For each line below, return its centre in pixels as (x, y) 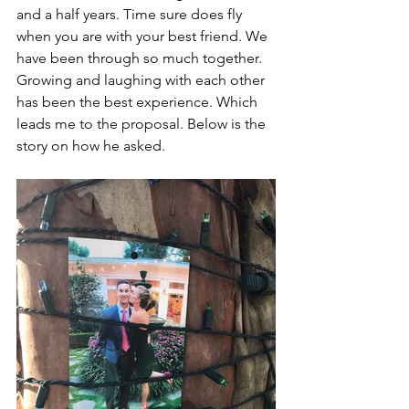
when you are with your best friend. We (144, 37)
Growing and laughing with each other (142, 80)
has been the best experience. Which (139, 102)
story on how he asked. (93, 146)
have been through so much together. (141, 58)
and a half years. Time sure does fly (131, 15)
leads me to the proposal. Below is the (143, 124)
